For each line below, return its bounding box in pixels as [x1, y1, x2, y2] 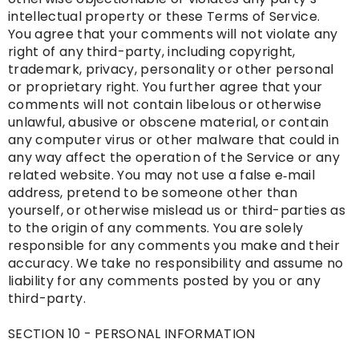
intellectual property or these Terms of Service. [8, 7, 321, 26]
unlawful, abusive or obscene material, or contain [8, 113, 329, 132]
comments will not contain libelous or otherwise [8, 95, 322, 115]
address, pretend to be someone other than [8, 184, 298, 203]
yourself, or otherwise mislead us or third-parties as [8, 201, 345, 220]
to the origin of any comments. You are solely [8, 219, 304, 238]
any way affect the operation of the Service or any [8, 148, 341, 167]
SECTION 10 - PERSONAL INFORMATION [8, 325, 256, 344]
